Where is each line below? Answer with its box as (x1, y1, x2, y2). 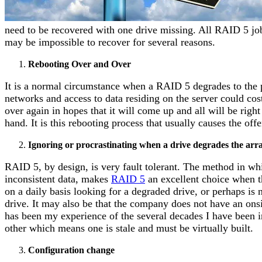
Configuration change (28, 244, 115, 255)
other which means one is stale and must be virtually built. (5, 222, 253, 234)
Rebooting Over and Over (28, 58, 131, 69)
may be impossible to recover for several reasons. (5, 36, 215, 48)
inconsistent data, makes (5, 173, 111, 185)
